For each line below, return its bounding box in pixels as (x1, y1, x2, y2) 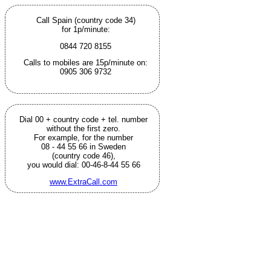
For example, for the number (34, 132, 133, 142)
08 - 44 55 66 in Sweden (41, 142, 126, 151)
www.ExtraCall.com (50, 177, 117, 186)
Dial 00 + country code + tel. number (19, 114, 148, 124)
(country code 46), (51, 151, 116, 160)
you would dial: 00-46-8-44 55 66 (27, 160, 140, 169)
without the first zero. (47, 123, 120, 133)
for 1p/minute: (61, 24, 110, 34)
